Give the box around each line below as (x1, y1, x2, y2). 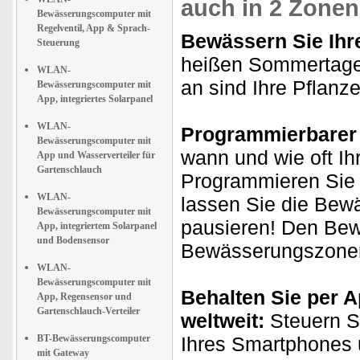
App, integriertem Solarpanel (37, 220, 157, 231)
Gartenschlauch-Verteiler (37, 305, 140, 317)
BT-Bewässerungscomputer (37, 333, 150, 344)
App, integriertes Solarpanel (37, 93, 153, 104)
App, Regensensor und (37, 291, 132, 302)
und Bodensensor (37, 235, 109, 246)
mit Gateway (37, 347, 89, 358)
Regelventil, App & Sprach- (37, 22, 150, 34)
